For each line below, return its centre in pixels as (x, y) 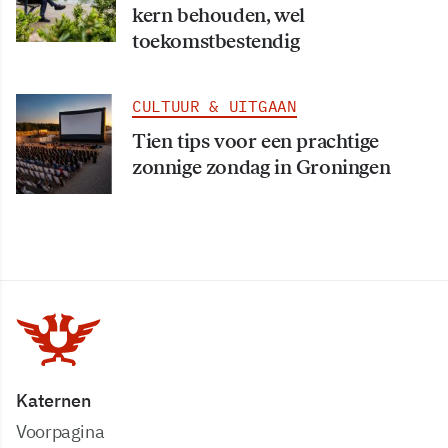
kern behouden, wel (218, 15)
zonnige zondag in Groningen (261, 167)
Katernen (53, 401)
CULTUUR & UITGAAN (214, 106)
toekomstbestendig (216, 41)
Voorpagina (60, 432)
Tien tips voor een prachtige (255, 141)
